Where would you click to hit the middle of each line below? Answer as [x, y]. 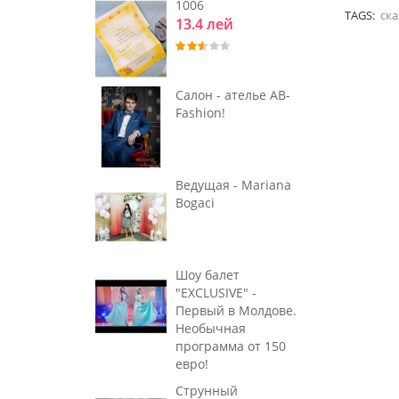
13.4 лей [204, 24]
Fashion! [200, 113]
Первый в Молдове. [236, 310]
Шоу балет [208, 274]
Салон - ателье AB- [233, 95]
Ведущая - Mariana [233, 184]
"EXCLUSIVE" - [216, 292]
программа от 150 [231, 346]
